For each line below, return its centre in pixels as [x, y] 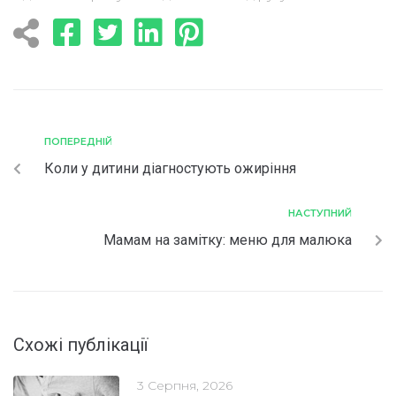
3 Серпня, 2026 [185, 385]
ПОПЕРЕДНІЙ [78, 141]
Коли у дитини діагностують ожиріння [170, 168]
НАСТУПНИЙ [320, 213]
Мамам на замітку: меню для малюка [228, 240]
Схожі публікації [80, 344]
